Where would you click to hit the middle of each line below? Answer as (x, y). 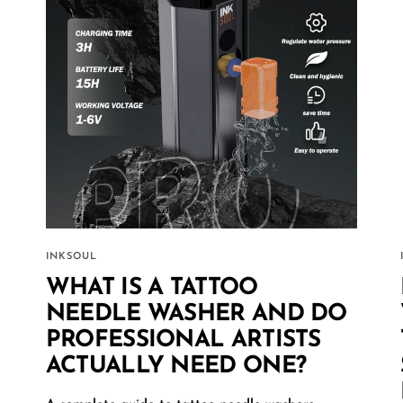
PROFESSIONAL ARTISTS (183, 341)
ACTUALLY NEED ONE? (176, 367)
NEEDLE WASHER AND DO (196, 315)
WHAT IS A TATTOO (152, 289)
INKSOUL (71, 257)
